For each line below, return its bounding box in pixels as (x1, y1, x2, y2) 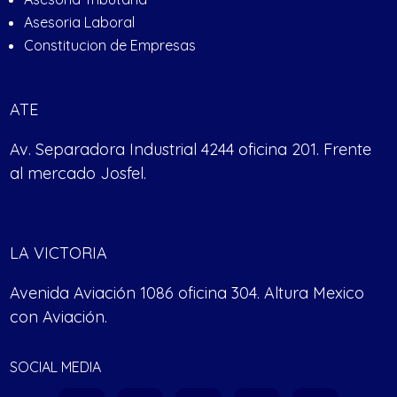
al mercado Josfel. (10, 162, 147, 183)
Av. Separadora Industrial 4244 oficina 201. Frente (10, 138, 372, 160)
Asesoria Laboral (24, 12, 136, 31)
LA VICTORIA (10, 242, 108, 263)
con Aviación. (10, 306, 108, 327)
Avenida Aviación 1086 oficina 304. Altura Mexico (10, 282, 365, 303)
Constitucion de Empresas (24, 35, 197, 54)
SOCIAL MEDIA (10, 357, 102, 376)
